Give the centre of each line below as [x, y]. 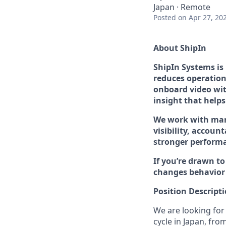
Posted [165, 17]
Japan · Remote [182, 7]
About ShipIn [180, 48]
